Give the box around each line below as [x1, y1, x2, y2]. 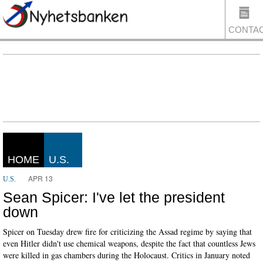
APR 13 [28, 173, 53, 183]
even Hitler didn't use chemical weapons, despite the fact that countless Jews [3, 237, 255, 249]
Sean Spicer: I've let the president [3, 189, 225, 205]
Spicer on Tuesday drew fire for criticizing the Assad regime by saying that [3, 225, 252, 237]
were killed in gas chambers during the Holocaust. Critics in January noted [3, 249, 250, 261]
